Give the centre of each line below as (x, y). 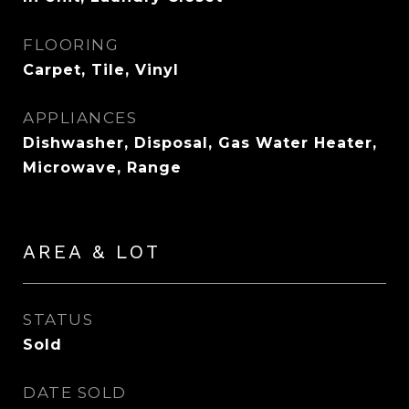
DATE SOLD (75, 393)
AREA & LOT (92, 252)
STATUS (58, 320)
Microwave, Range (102, 168)
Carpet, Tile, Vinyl (101, 70)
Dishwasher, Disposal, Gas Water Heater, (200, 143)
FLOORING (71, 45)
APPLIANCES (80, 118)
